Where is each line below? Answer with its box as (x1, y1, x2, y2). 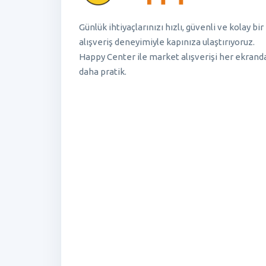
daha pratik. (79, 66, 126, 77)
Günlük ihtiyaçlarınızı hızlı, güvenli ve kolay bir (79, 22, 264, 33)
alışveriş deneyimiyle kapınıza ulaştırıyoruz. (79, 37, 255, 47)
